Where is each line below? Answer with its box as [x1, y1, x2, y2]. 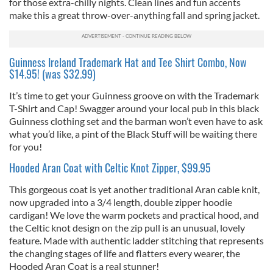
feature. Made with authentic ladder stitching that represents [9, 235, 264, 246]
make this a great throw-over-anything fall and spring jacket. [9, 9, 260, 21]
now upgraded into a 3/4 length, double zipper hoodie [9, 196, 232, 208]
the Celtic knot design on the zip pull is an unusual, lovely [9, 222, 245, 233]
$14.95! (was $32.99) [9, 66, 96, 82]
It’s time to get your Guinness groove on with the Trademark [9, 90, 259, 101]
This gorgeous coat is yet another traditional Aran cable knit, [9, 183, 260, 195]
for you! [9, 141, 42, 152]
